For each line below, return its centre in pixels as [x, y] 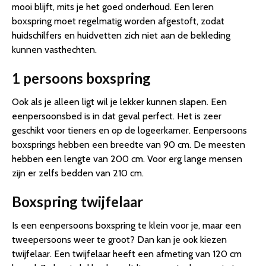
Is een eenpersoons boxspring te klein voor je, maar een [126, 226]
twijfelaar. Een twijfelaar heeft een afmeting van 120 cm [127, 254]
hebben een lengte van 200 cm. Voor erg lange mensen [127, 159]
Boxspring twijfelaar [77, 202]
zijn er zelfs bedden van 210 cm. [78, 173]
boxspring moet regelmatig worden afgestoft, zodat [118, 21]
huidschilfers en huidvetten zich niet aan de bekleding [121, 36]
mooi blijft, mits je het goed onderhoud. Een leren [113, 7]
